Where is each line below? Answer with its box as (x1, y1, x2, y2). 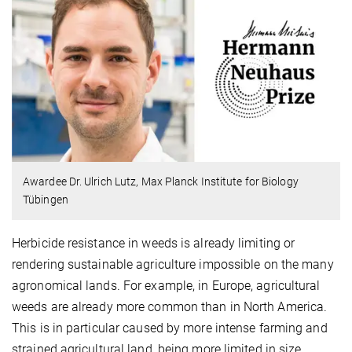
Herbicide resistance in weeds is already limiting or (12, 235, 295, 251)
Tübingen (23, 192, 68, 206)
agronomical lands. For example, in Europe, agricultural (12, 277, 321, 293)
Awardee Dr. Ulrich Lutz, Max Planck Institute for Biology (23, 174, 299, 188)
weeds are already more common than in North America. (12, 299, 328, 314)
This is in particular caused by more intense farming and (12, 320, 328, 335)
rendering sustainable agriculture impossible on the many (12, 256, 334, 272)
